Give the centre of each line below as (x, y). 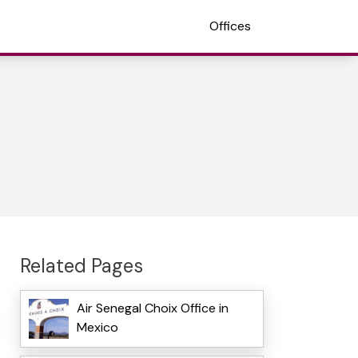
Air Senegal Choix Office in (152, 308)
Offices (230, 26)
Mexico (97, 328)
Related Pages (81, 265)
